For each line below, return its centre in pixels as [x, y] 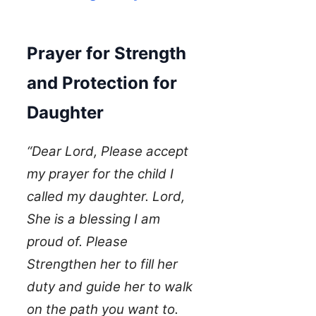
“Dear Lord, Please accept [108, 152]
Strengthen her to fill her [102, 265]
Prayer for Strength [107, 54]
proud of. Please [77, 242]
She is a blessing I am [93, 219]
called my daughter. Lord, [106, 197]
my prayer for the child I [100, 174]
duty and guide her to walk [110, 287]
